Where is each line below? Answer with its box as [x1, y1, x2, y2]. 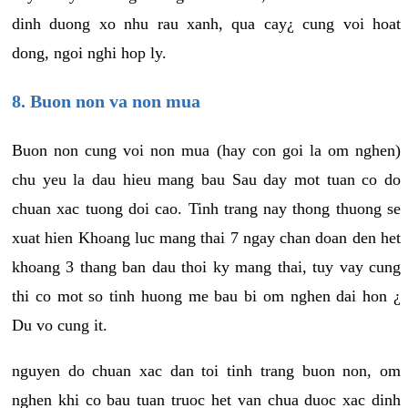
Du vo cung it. [12, 315, 107, 334]
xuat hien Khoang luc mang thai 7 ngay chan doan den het [12, 228, 401, 247]
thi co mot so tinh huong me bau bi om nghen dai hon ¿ [12, 286, 401, 305]
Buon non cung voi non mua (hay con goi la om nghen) [12, 140, 401, 159]
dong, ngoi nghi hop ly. [12, 43, 167, 62]
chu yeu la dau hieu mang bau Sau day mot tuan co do [12, 169, 401, 189]
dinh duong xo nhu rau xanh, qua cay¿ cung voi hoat [12, 14, 401, 33]
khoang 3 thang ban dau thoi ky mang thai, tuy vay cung [12, 257, 401, 276]
